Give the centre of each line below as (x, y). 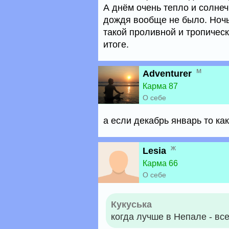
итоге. (116, 44)
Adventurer (167, 74)
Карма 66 (160, 163)
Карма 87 (160, 86)
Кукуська (131, 204)
